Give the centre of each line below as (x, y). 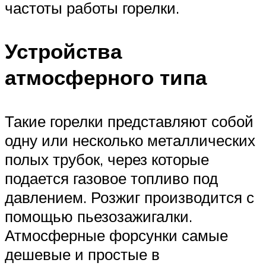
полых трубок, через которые (107, 159)
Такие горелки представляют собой (129, 121)
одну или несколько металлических (130, 140)
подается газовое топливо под (111, 178)
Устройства (63, 51)
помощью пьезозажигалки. (99, 216)
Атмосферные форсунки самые (116, 235)
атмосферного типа (106, 77)
